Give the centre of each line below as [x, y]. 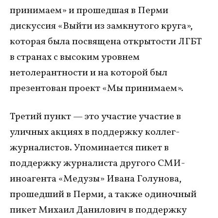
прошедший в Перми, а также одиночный [103, 194]
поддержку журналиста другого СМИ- [97, 163]
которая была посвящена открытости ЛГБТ [106, 42]
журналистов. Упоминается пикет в [89, 148]
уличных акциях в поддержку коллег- [95, 132]
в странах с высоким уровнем [75, 57]
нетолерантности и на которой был [89, 73]
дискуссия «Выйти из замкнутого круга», [101, 26]
